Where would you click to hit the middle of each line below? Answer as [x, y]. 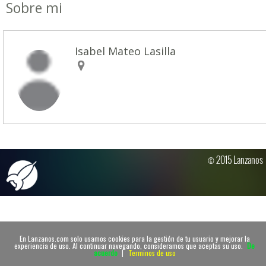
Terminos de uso [152, 252]
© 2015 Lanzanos [235, 160]
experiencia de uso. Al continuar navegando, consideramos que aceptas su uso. [129, 245]
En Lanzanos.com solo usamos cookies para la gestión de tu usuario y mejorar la [134, 238]
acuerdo [105, 252]
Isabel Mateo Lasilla [126, 51]
